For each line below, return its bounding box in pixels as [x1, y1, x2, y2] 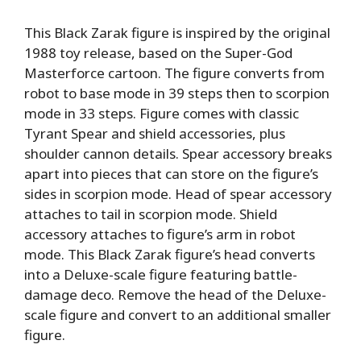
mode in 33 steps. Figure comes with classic [24, 104, 299, 123]
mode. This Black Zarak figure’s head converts [24, 245, 315, 264]
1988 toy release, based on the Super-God [24, 44, 293, 63]
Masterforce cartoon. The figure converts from [24, 64, 325, 83]
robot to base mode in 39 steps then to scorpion [24, 84, 330, 103]
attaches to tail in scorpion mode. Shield [24, 205, 277, 224]
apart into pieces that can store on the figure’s [24, 164, 318, 184]
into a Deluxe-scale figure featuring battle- [24, 265, 297, 284]
